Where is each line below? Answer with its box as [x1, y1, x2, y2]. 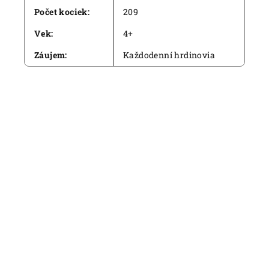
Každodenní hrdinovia [123, 49, 215, 61]
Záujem [34, 49, 65, 61]
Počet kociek [34, 6, 88, 17]
